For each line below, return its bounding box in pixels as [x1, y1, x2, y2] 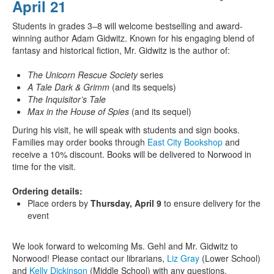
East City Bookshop [147, 136, 223, 149]
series [138, 68, 163, 81]
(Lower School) [199, 252, 261, 265]
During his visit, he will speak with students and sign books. [12, 124, 240, 136]
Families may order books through [12, 136, 147, 149]
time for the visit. [12, 160, 76, 173]
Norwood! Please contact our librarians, [12, 252, 167, 265]
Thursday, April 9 [91, 197, 161, 210]
